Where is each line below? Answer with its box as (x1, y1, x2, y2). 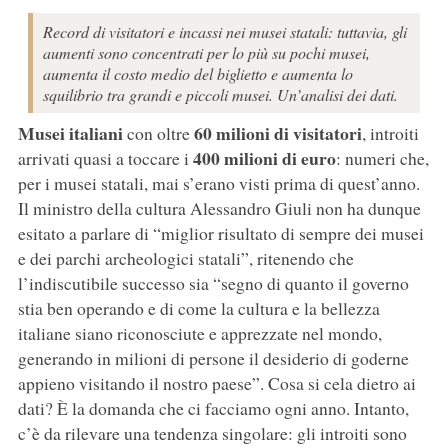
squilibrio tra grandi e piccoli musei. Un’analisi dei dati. (42, 84, 398, 106)
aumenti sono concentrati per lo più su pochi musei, (42, 42, 370, 64)
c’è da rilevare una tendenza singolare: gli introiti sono (17, 421, 407, 446)
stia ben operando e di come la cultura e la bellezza (17, 296, 380, 321)
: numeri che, (335, 146, 429, 171)
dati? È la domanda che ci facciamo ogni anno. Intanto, (17, 396, 409, 421)
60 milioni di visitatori (193, 120, 362, 147)
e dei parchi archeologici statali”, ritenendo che (17, 246, 354, 271)
